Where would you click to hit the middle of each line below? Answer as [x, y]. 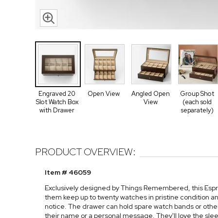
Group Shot [197, 94]
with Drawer [57, 110]
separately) [197, 110]
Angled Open [150, 94]
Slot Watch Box [57, 102]
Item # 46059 [68, 173]
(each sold [197, 102]
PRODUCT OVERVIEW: [85, 152]
